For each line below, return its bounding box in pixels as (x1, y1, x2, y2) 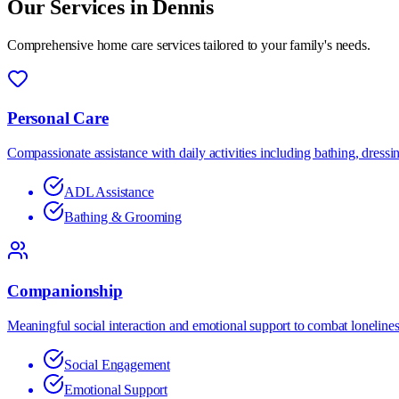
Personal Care (7, 109, 109, 128)
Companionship (7, 281, 123, 300)
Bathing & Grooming (64, 209, 182, 225)
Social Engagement (64, 356, 171, 372)
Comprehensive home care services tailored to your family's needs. (7, 37, 370, 53)
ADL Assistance (64, 184, 154, 200)
